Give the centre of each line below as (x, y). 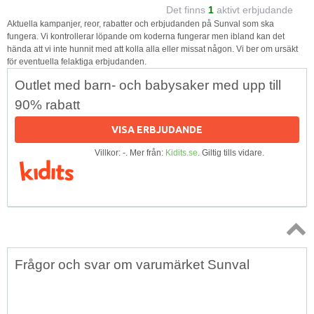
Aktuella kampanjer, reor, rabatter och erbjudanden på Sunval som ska (141, 23)
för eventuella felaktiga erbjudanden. (77, 61)
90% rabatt (47, 104)
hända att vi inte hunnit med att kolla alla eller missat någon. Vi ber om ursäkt (152, 49)
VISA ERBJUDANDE (157, 129)
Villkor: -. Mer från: (130, 152)
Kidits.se (182, 152)
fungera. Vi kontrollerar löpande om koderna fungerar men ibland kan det (146, 36)
